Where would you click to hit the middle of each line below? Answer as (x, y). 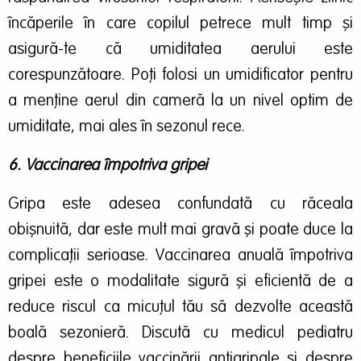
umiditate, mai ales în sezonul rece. (127, 127)
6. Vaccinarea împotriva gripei (108, 166)
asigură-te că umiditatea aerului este (180, 50)
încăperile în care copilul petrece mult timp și (180, 24)
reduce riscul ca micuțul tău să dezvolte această (180, 307)
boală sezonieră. (75, 333)
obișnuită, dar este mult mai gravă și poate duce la (180, 230)
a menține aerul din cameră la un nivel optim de (180, 101)
